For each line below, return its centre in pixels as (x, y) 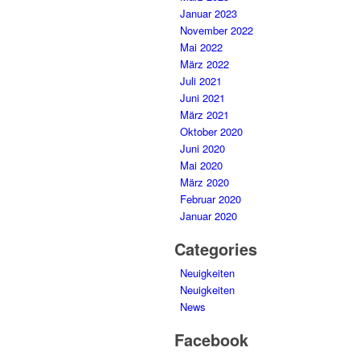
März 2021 (205, 115)
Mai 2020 (201, 166)
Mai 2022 (201, 47)
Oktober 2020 (211, 132)
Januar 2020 (209, 216)
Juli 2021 (201, 81)
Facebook (211, 340)
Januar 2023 (209, 14)
